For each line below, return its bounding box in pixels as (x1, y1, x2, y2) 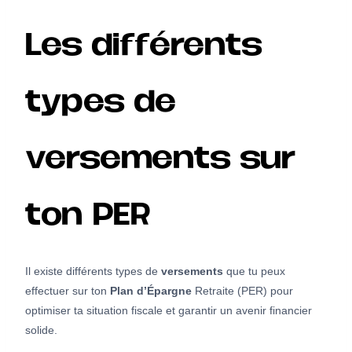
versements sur (25, 148, 295, 174)
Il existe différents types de (25, 264, 161, 277)
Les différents (25, 35, 261, 60)
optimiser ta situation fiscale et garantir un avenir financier (25, 303, 312, 317)
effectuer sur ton (25, 284, 110, 297)
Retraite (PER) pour (192, 284, 293, 297)
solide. (25, 323, 57, 336)
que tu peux (223, 264, 285, 277)
